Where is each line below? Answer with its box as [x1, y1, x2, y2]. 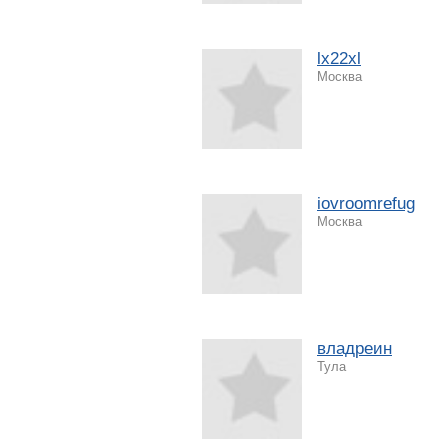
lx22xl [317, 48, 361, 68]
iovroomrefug [317, 193, 415, 213]
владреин [317, 338, 392, 358]
